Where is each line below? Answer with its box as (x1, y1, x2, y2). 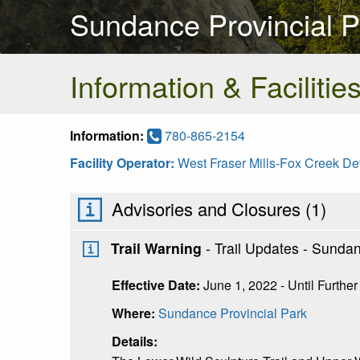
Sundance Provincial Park (158, 303, 307, 322)
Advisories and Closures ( (107, 195, 311, 221)
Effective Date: (112, 275, 203, 294)
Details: (112, 331, 157, 350)
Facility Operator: (70, 153, 178, 172)
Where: (112, 303, 158, 322)
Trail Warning (111, 237, 202, 258)
